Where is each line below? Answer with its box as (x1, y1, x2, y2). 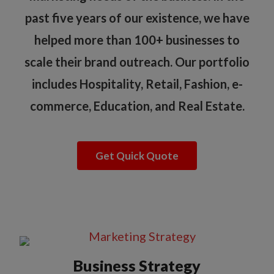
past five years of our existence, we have (24, 10, 250, 26)
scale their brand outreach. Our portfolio (24, 54, 250, 70)
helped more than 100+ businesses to (34, 32, 240, 48)
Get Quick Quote (95, 149, 179, 163)
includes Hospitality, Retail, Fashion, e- (31, 76, 243, 92)
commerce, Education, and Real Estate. (29, 98, 245, 114)
